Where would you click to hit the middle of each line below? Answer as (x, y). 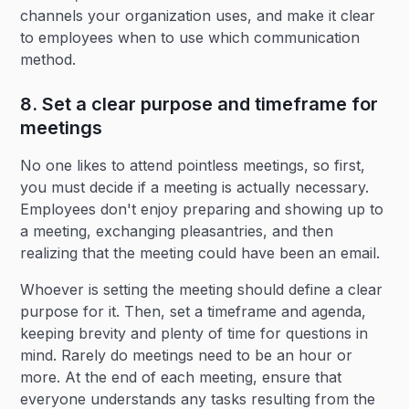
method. (48, 59)
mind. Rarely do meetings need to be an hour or (187, 355)
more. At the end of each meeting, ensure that (181, 377)
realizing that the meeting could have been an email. (200, 253)
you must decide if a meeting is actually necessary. (195, 187)
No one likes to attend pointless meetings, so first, (193, 165)
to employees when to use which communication (190, 37)
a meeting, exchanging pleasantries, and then (177, 231)
